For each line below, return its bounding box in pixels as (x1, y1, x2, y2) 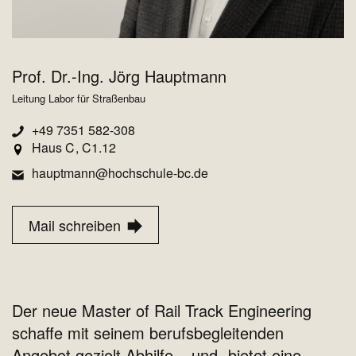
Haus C (32, 138, 75, 157)
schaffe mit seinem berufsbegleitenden (12, 321, 284, 345)
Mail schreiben (29, 215, 125, 236)
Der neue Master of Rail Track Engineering (12, 299, 311, 323)
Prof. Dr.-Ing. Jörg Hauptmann (12, 64, 226, 88)
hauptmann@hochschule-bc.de (32, 164, 208, 183)
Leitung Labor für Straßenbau (12, 91, 145, 106)
